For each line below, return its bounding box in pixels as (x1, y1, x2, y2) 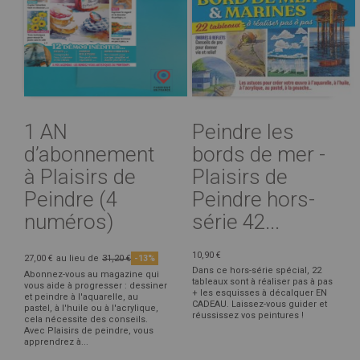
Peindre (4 (24, 186, 117, 211)
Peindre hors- (192, 186, 315, 211)
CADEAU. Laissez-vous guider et (192, 298, 327, 309)
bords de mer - (192, 141, 325, 166)
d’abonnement (24, 141, 154, 166)
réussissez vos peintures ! (192, 309, 304, 321)
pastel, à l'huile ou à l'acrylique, (24, 302, 158, 313)
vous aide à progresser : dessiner (24, 280, 167, 291)
